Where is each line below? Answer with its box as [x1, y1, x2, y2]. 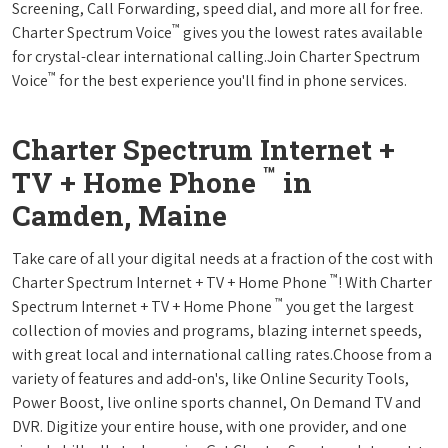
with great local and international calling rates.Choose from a [12, 343, 432, 365]
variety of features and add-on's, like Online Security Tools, [12, 367, 409, 389]
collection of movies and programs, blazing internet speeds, [12, 319, 422, 341]
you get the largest [283, 295, 414, 317]
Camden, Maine [12, 196, 227, 234]
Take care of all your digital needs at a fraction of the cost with [12, 247, 433, 269]
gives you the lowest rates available [180, 21, 423, 43]
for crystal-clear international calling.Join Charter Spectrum [12, 45, 420, 67]
